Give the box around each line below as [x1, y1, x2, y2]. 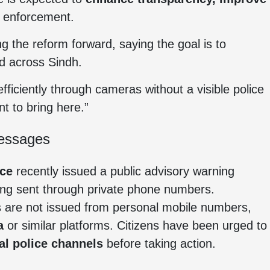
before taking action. [103, 237, 216, 250]
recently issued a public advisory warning [13, 165, 234, 178]
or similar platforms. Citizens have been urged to [4, 219, 267, 232]
